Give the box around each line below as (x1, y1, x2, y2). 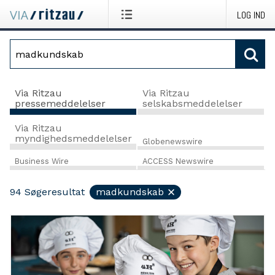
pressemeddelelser (15, 97, 106, 109)
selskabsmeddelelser (142, 97, 242, 109)
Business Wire (15, 157, 69, 166)
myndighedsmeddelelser (15, 132, 132, 144)
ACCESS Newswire (142, 157, 214, 166)
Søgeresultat (25, 186, 85, 198)
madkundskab (96, 186, 164, 198)
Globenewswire (142, 136, 203, 146)
